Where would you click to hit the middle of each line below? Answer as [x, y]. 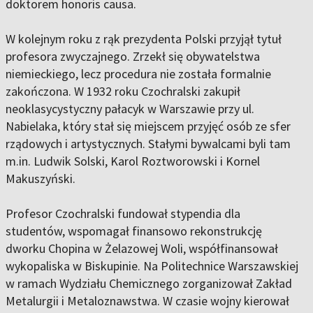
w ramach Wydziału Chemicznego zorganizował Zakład [149, 284]
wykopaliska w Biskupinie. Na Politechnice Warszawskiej [152, 266]
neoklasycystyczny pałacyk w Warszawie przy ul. [130, 109]
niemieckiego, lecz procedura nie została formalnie [138, 74]
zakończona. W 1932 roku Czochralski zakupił [123, 92]
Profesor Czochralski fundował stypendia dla [123, 214]
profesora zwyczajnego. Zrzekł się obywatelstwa [133, 57]
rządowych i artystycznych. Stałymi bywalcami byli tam [148, 144]
